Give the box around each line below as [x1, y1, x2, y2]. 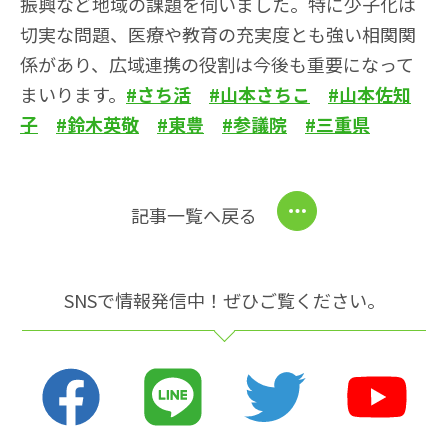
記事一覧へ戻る [131, 201, 257, 228]
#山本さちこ [209, 80, 310, 107]
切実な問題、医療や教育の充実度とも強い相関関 [20, 20, 416, 47]
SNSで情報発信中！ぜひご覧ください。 [63, 286, 385, 313]
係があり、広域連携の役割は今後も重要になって [20, 50, 414, 77]
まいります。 [20, 80, 126, 107]
